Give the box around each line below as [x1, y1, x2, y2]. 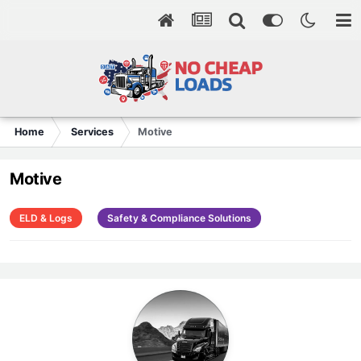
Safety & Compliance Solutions [107, 212, 251, 225]
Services [71, 126, 114, 138]
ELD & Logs [19, 212, 73, 225]
